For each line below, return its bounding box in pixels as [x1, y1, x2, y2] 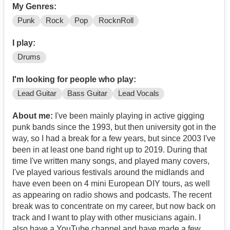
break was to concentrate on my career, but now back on [12, 202, 216, 211]
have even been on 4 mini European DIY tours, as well [12, 179, 210, 188]
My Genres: [12, 2, 56, 11]
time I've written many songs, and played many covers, [12, 157, 209, 166]
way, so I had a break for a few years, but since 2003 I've [12, 134, 216, 143]
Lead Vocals [118, 89, 159, 98]
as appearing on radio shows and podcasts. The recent [12, 190, 212, 200]
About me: [12, 111, 53, 121]
